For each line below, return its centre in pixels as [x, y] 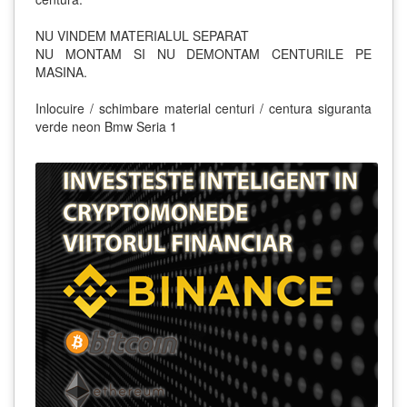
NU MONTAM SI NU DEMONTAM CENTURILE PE [203, 53]
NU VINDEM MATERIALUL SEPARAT [142, 35]
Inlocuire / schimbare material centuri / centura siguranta [203, 108]
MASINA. [61, 71]
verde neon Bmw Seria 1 [106, 126]
